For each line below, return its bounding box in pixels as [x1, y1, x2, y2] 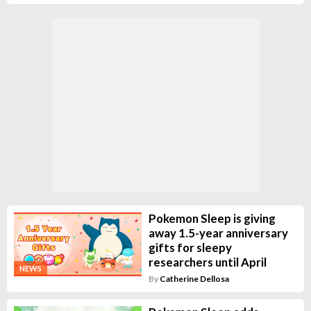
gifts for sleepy [148, 240, 232, 255]
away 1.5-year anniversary [148, 226, 288, 241]
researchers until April [148, 255, 267, 270]
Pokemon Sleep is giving [148, 211, 276, 226]
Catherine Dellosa [159, 274, 229, 285]
